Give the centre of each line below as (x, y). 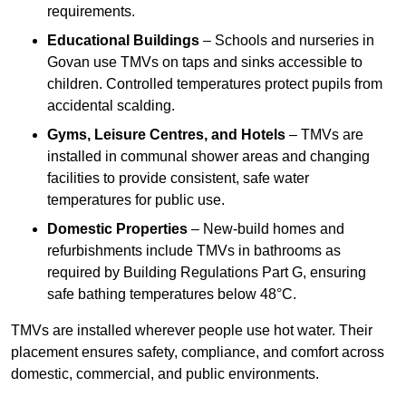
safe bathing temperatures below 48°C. (172, 295)
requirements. (91, 12)
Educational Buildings (123, 41)
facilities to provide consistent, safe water (178, 179)
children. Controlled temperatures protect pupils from (215, 84)
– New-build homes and (266, 229)
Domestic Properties (117, 229)
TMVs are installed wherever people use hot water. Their (192, 331)
